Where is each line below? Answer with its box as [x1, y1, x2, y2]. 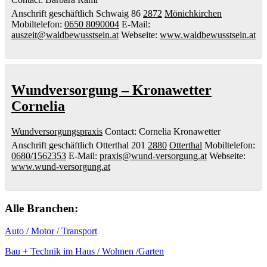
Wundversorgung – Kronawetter [11, 82, 212, 98]
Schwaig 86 [96, 8, 141, 19]
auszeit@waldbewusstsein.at [11, 30, 119, 41]
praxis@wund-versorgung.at [100, 150, 207, 161]
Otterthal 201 [96, 139, 145, 150]
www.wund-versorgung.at [11, 161, 110, 172]
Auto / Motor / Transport [5, 226, 97, 237]
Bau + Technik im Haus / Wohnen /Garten [5, 246, 164, 257]
